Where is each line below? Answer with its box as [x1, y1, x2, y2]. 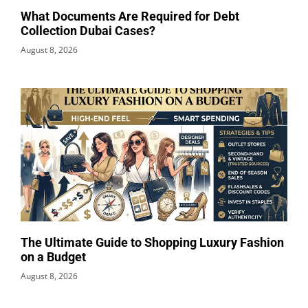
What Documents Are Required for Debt [21, 8, 239, 23]
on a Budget [21, 249, 86, 264]
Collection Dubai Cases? [21, 23, 155, 38]
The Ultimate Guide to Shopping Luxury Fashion [21, 234, 284, 250]
